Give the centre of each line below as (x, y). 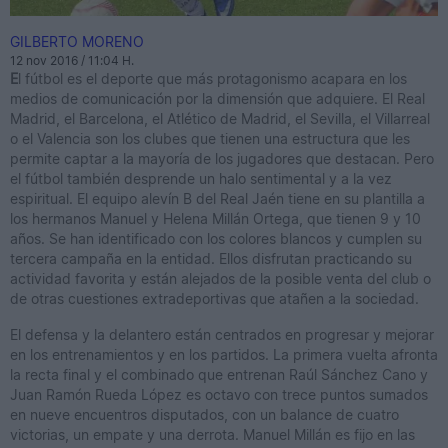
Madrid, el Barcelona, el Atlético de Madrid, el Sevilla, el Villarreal (220, 119)
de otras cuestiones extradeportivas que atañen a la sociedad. (214, 299)
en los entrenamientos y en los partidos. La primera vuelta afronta (224, 355)
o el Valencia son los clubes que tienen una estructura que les (210, 139)
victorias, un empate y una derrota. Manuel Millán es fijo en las (212, 435)
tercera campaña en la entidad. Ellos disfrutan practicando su (211, 259)
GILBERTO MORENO (77, 42)
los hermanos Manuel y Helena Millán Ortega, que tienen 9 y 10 (215, 219)
